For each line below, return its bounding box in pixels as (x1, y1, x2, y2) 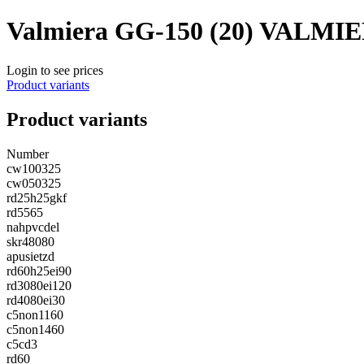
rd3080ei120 (6, 279, 71, 293)
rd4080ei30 (6, 293, 65, 308)
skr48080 (6, 235, 54, 249)
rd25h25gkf (6, 191, 67, 206)
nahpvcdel (6, 220, 59, 235)
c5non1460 (6, 323, 64, 337)
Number (6, 147, 49, 162)
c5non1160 (6, 308, 63, 323)
